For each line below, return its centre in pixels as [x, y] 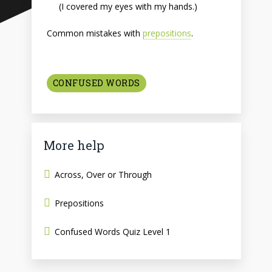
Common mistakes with [94, 33]
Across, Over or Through [103, 174]
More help [74, 145]
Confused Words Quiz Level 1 [112, 231]
